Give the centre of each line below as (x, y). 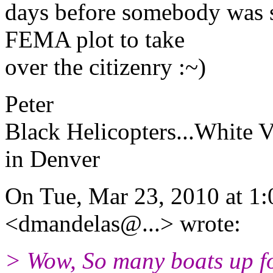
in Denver (52, 158)
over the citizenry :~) (105, 66)
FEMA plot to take (95, 39)
